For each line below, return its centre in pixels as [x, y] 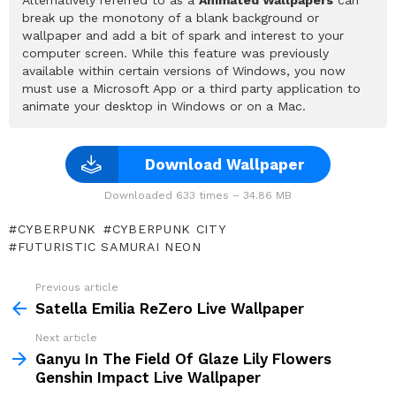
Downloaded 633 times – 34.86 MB [198, 195]
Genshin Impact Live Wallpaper [148, 377]
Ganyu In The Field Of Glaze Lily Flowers [183, 358]
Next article [66, 337]
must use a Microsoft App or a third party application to [191, 88]
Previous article [77, 287]
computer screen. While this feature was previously [175, 53]
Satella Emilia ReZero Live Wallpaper [170, 308]
